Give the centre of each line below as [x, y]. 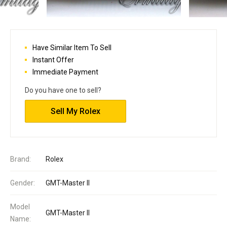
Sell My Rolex [75, 111]
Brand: [21, 159]
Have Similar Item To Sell [72, 47]
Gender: [23, 183]
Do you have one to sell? [63, 90]
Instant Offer [53, 60]
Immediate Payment [65, 72]
